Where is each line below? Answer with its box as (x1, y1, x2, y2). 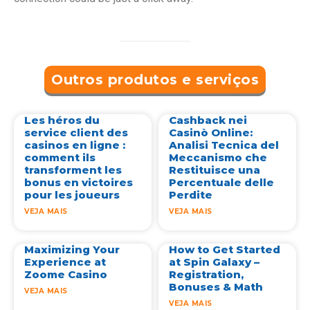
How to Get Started (169, 243, 280, 257)
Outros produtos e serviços (51, 71, 259, 89)
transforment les (24, 163, 122, 177)
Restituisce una (169, 163, 260, 177)
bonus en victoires (24, 176, 133, 190)
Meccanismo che (169, 151, 267, 165)
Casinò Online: (169, 126, 253, 140)
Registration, (169, 268, 244, 282)
